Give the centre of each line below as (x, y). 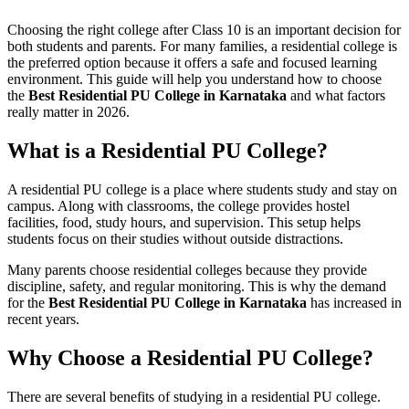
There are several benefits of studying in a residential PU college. (194, 396)
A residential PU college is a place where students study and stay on (202, 189)
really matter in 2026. (68, 112)
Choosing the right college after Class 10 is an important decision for (204, 30)
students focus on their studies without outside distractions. (175, 238)
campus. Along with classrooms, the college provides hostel (178, 205)
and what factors (336, 95)
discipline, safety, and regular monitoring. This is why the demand (197, 286)
